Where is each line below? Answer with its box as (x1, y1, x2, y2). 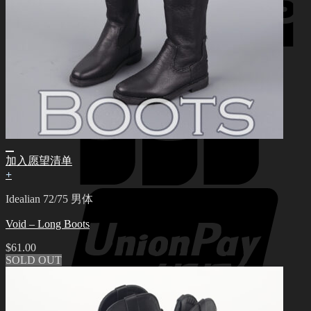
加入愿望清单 (6, 155, 72, 167)
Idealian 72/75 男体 (6, 193, 93, 205)
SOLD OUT (6, 254, 62, 267)
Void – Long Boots (6, 218, 90, 230)
